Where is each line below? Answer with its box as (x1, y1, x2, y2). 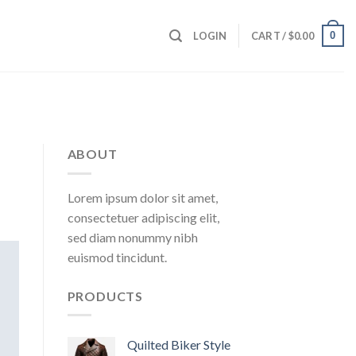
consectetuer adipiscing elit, (67, 209, 219, 225)
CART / (250, 29, 288, 42)
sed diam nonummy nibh (67, 229, 198, 245)
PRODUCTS (67, 288, 143, 304)
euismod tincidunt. (67, 249, 167, 265)
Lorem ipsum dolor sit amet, (67, 189, 218, 205)
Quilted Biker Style (126, 337, 230, 353)
